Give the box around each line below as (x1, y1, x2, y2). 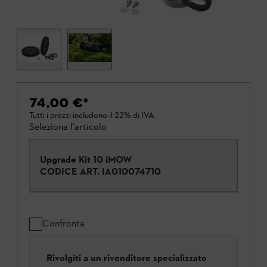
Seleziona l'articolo (29, 121, 107, 133)
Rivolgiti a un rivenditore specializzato (46, 252, 207, 264)
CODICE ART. (40, 166, 100, 178)
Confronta (42, 218, 85, 229)
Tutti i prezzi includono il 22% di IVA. (29, 110, 156, 121)
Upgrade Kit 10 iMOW (40, 154, 132, 166)
